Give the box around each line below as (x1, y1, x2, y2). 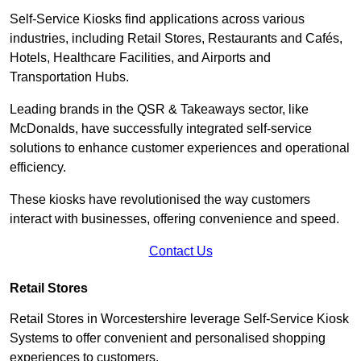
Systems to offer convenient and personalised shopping (10, 330, 326, 345)
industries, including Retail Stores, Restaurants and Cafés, (10, 31, 342, 45)
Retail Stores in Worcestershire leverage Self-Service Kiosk (10, 311, 349, 326)
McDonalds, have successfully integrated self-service (10, 121, 312, 135)
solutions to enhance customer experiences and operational (10, 140, 350, 155)
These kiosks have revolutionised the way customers (10, 192, 310, 206)
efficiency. (10, 160, 66, 174)
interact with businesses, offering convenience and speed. (10, 211, 342, 226)
